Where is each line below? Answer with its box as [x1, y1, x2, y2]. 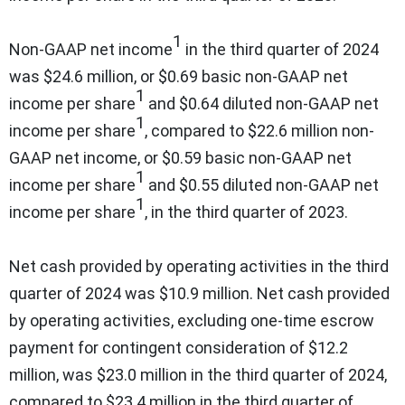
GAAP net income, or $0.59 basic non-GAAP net [9, 147, 352, 167]
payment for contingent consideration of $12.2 [9, 337, 348, 357]
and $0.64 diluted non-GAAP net [145, 93, 379, 113]
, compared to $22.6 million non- [145, 120, 374, 140]
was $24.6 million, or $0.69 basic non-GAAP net [9, 66, 348, 86]
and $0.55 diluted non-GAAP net [145, 174, 379, 194]
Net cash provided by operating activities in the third [9, 256, 389, 276]
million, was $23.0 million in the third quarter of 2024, [9, 364, 387, 384]
